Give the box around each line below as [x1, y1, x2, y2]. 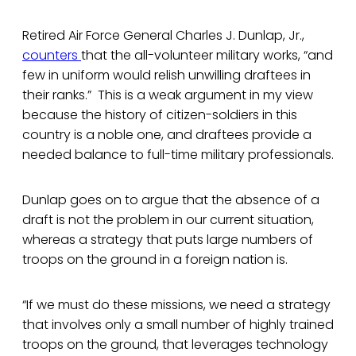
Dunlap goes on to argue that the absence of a [22, 191, 319, 210]
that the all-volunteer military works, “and [81, 46, 333, 65]
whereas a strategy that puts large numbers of [22, 230, 313, 250]
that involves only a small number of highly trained [22, 315, 334, 335]
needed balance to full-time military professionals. [22, 145, 334, 164]
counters [22, 46, 81, 65]
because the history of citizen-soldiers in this [22, 106, 297, 125]
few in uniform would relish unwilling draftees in [22, 66, 311, 85]
